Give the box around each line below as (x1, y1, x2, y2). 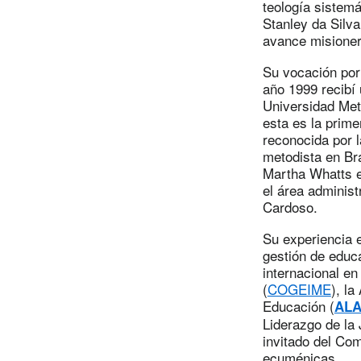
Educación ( (262, 295, 334, 316)
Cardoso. (262, 196, 317, 217)
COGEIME (267, 278, 331, 299)
